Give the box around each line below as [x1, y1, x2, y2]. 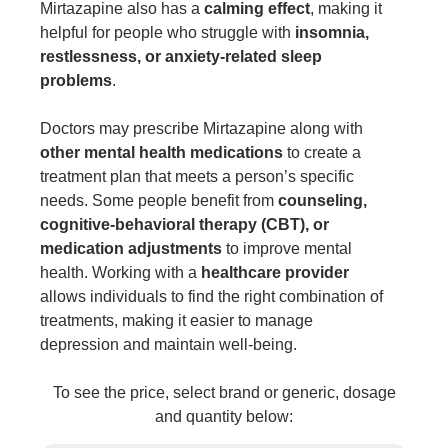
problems [40, 72, 112, 90]
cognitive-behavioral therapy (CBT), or [40, 216, 329, 234]
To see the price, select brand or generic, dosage [52, 384, 396, 402]
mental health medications [80, 144, 283, 162]
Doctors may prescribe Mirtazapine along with [40, 120, 363, 138]
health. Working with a [40, 264, 201, 282]
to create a [283, 144, 361, 162]
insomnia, [295, 24, 369, 42]
